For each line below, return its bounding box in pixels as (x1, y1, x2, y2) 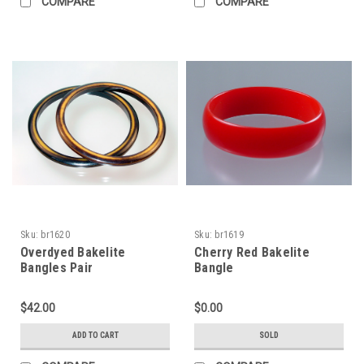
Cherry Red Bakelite (194, 244, 310, 260)
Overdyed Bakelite (20, 244, 126, 260)
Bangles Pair (20, 259, 93, 275)
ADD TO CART (71, 330, 119, 340)
